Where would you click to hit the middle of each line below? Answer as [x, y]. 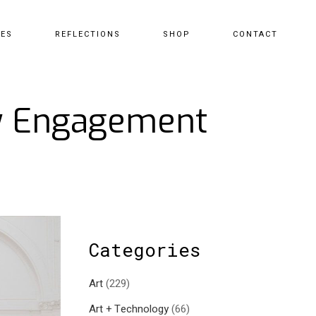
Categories [145, 250]
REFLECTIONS [88, 34]
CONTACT [256, 34]
